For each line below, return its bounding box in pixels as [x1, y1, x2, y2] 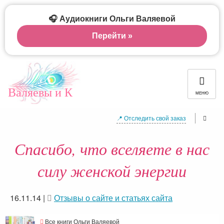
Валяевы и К [8, 84, 72, 100]
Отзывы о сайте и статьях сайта [54, 192, 172, 203]
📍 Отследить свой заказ [116, 113, 186, 122]
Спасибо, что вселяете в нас [14, 138, 209, 159]
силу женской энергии [37, 160, 186, 181]
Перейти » [91, 31, 132, 40]
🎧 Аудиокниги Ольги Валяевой [48, 14, 175, 23]
